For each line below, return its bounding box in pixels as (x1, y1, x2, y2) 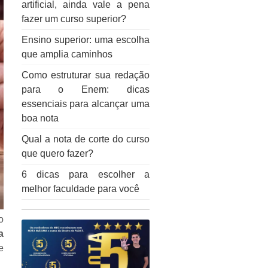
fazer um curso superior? (21, 14, 126, 24)
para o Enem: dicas (21, 84, 150, 95)
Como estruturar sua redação (21, 70, 150, 80)
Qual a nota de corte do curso (21, 134, 150, 144)
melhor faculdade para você (21, 184, 139, 194)
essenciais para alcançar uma (21, 99, 150, 109)
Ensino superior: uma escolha (21, 35, 150, 45)
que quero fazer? (21, 148, 93, 159)
